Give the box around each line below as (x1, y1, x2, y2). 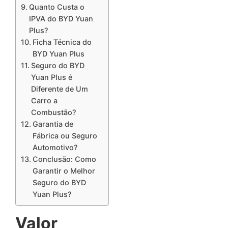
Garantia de (32, 120, 73, 129)
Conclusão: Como (32, 155, 96, 164)
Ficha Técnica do (32, 38, 92, 47)
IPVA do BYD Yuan (28, 14, 93, 23)
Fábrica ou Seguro (32, 131, 97, 140)
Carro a (31, 96, 58, 105)
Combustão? (31, 108, 76, 117)
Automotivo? (32, 143, 78, 152)
